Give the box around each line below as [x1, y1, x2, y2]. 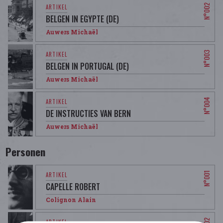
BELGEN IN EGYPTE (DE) [46, 12, 119, 25]
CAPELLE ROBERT [46, 180, 101, 193]
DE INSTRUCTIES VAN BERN [46, 107, 131, 119]
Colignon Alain [46, 195, 97, 204]
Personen [5, 144, 46, 160]
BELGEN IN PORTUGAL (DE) [46, 60, 129, 72]
